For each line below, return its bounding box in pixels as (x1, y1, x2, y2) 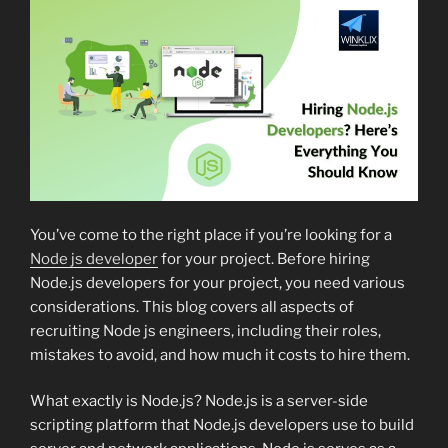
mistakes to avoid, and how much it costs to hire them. (30, 345, 410, 364)
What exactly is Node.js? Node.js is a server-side (30, 392, 368, 411)
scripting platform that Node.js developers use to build (30, 416, 414, 435)
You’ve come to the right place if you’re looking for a (30, 225, 392, 244)
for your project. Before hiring (158, 249, 370, 268)
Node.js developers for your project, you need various (30, 273, 405, 292)
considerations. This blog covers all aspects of (30, 297, 354, 316)
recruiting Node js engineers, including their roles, (30, 321, 381, 340)
